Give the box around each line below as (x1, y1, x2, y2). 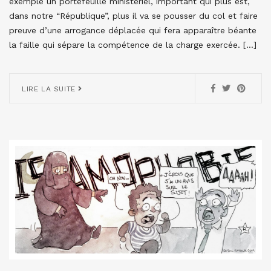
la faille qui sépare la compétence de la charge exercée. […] (9, 40, 256, 50)
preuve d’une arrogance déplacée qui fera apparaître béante (9, 25, 256, 36)
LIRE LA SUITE (22, 85, 79, 94)
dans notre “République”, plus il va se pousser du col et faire (9, 11, 258, 21)
